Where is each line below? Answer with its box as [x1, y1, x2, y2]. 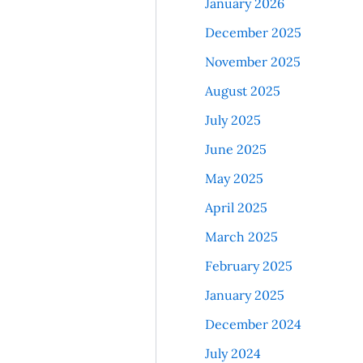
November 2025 [204, 53, 301, 70]
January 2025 [204, 287, 284, 304]
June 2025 [204, 141, 267, 158]
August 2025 [204, 83, 280, 100]
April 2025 [204, 199, 267, 216]
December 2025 [204, 24, 301, 41]
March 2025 [204, 228, 278, 246]
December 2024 [204, 316, 301, 333]
